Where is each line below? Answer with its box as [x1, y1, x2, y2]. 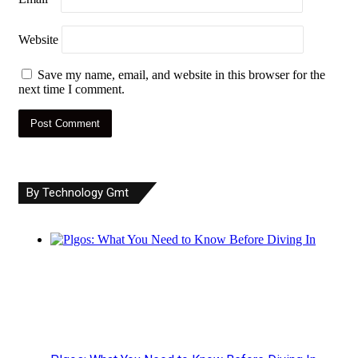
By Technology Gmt [26, 185, 129, 200]
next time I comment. [18, 82, 125, 96]
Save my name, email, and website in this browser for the [38, 67, 325, 82]
